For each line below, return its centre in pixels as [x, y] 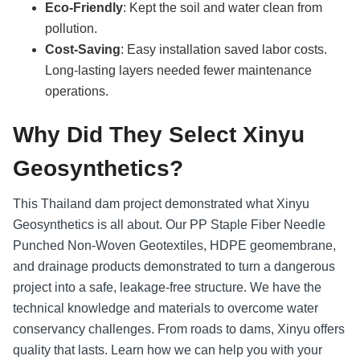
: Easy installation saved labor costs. [224, 49]
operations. [77, 91]
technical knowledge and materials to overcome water [166, 308]
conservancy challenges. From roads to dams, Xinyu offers [179, 329]
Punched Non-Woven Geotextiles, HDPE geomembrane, [174, 245]
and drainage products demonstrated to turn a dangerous [174, 266]
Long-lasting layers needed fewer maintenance [178, 70]
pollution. [71, 28]
